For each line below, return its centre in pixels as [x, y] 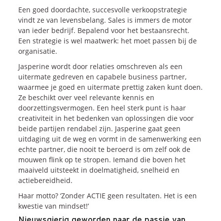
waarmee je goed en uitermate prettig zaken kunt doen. [110, 87]
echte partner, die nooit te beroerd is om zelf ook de [104, 149]
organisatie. [38, 51]
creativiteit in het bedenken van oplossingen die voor [106, 118]
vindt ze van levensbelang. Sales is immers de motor [105, 20]
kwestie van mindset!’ [54, 206]
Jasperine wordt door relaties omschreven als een [100, 67]
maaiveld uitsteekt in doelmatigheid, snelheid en [99, 170]
